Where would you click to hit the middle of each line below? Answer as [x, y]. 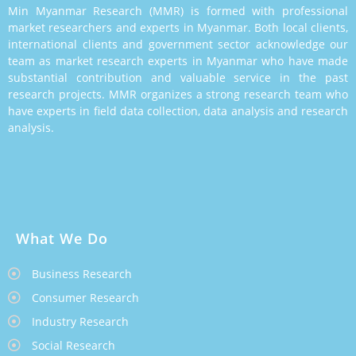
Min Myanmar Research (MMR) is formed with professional [178, 10]
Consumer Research [85, 297]
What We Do [62, 238]
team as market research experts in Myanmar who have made [178, 60]
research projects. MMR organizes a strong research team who [178, 94]
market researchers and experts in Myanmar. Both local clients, [178, 27]
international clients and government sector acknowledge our [178, 44]
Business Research [82, 273]
